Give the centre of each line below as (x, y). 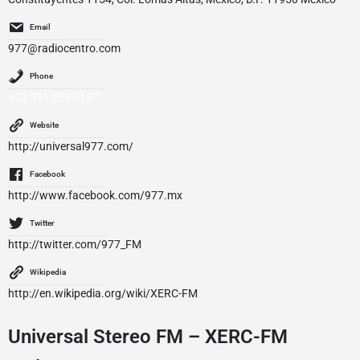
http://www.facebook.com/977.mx (95, 196)
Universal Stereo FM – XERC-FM (148, 337)
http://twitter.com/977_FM (75, 245)
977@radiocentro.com (64, 49)
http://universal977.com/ (71, 147)
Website (44, 125)
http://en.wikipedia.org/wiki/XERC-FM (103, 294)
